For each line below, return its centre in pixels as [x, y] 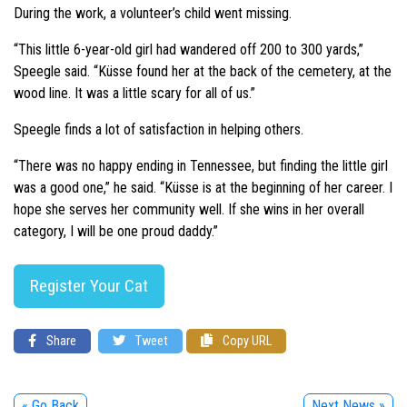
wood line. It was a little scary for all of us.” [134, 93]
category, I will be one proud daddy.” [116, 231]
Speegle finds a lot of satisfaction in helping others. [159, 129]
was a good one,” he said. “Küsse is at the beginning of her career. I [203, 187]
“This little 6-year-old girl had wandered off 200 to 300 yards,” [189, 49]
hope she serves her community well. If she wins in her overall [189, 209]
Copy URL [246, 341]
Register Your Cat [89, 285]
